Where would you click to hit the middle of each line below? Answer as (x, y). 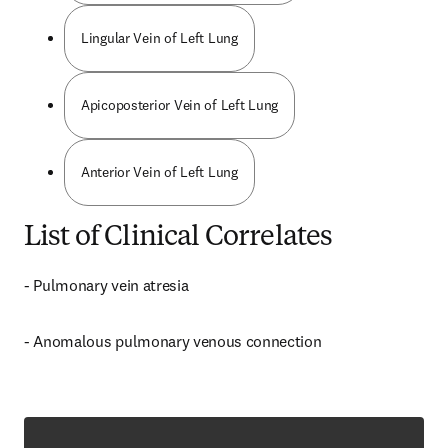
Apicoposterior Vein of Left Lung (180, 105)
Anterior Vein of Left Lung (159, 172)
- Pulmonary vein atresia (106, 285)
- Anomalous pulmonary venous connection (173, 341)
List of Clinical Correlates (178, 238)
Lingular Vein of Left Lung (159, 38)
